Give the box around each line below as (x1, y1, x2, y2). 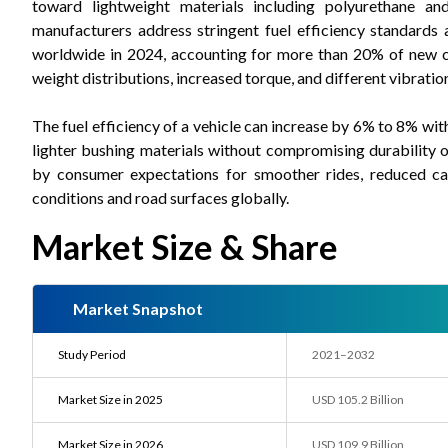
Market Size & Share (32, 226, 338, 267)
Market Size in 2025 (58, 392, 163, 407)
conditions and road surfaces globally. (32, 188, 289, 207)
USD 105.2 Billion (312, 392, 404, 407)
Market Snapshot (73, 299, 203, 318)
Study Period (58, 347, 126, 362)
